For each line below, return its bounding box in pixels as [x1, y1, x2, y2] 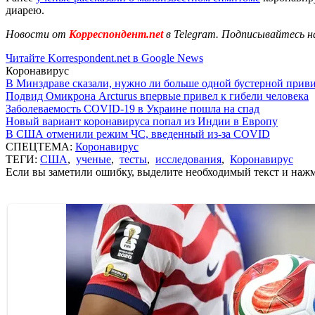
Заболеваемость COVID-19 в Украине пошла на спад [6, 102, 259, 115]
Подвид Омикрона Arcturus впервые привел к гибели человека [6, 89, 309, 102]
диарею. [6, 4, 44, 16]
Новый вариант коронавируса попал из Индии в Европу [6, 115, 278, 127]
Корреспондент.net [66, 27, 166, 40]
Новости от [6, 27, 66, 40]
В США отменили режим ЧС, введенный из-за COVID [6, 127, 270, 140]
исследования [155, 153, 221, 165]
